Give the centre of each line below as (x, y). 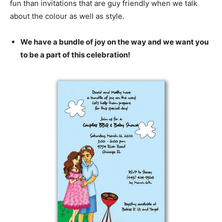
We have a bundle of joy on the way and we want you (114, 42)
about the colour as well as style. (67, 16)
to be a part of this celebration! (75, 55)
